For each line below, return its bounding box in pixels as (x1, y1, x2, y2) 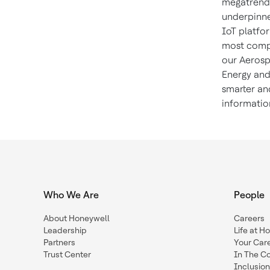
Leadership (43, 225, 87, 236)
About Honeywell (43, 213, 110, 224)
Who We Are (43, 189, 99, 201)
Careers (234, 213, 265, 224)
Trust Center (43, 250, 91, 260)
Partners (43, 237, 75, 248)
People (234, 189, 265, 201)
